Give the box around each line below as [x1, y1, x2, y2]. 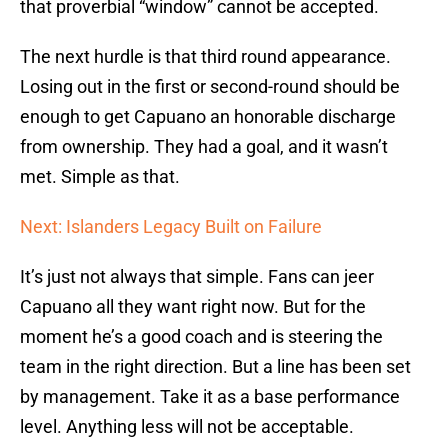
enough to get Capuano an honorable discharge [20, 106, 396, 128]
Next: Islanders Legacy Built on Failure [20, 216, 322, 238]
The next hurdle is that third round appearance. [20, 46, 391, 68]
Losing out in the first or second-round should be [20, 76, 400, 98]
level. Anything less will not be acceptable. [20, 416, 354, 438]
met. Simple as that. [20, 166, 180, 188]
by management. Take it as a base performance [20, 386, 400, 408]
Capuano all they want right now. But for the [20, 296, 366, 318]
